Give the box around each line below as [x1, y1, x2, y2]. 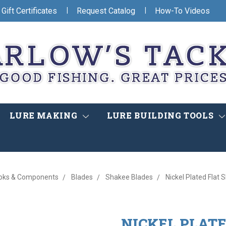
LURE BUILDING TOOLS [107, 110, 216, 121]
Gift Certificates [2, 6, 57, 16]
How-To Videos [155, 6, 210, 16]
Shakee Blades [105, 173, 153, 182]
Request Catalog [77, 6, 135, 16]
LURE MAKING [10, 110, 80, 121]
